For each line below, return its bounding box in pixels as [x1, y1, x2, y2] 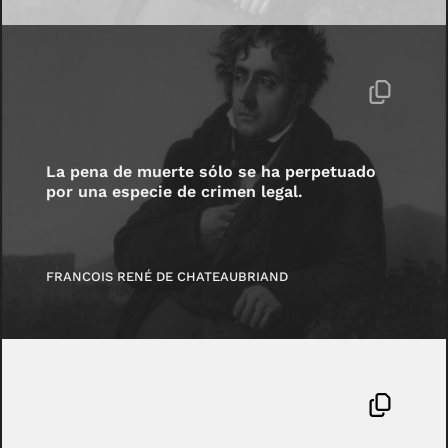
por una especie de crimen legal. [46, 182, 304, 202]
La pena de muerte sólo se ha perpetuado [46, 162, 377, 182]
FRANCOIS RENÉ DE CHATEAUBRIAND [46, 269, 289, 285]
